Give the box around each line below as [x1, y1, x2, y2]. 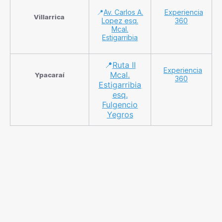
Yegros [107, 109, 133, 119]
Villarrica [33, 12, 66, 21]
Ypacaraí [35, 70, 64, 79]
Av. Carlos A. [104, 7, 143, 16]
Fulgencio [102, 99, 138, 110]
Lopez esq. [102, 16, 138, 25]
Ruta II [112, 59, 136, 70]
